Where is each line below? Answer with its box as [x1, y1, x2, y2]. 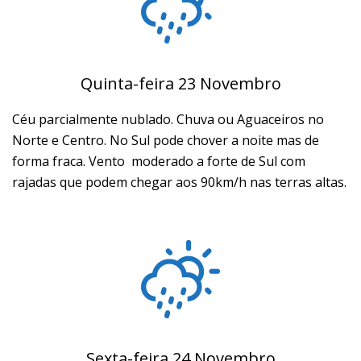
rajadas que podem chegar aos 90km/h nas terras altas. [12, 173, 346, 191]
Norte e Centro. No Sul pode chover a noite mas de [12, 131, 319, 149]
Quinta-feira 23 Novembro [80, 73, 281, 94]
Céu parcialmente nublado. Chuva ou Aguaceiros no [12, 110, 324, 128]
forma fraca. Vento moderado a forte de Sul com [12, 152, 305, 170]
